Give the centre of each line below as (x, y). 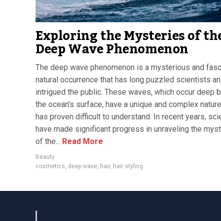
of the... (48, 141)
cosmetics (50, 166)
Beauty (45, 157)
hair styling (128, 166)
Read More (82, 141)
